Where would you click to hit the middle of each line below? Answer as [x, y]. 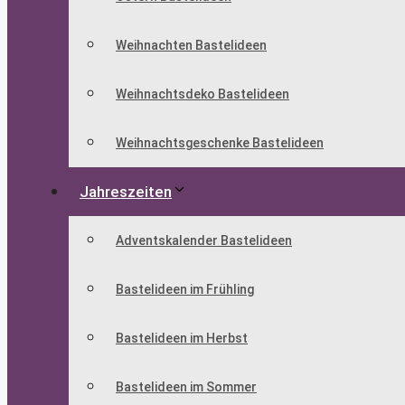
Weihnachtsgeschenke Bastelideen [220, 143]
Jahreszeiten [126, 192]
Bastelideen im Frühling [185, 290]
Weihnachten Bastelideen [191, 46]
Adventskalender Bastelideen [204, 241]
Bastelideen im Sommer [186, 387]
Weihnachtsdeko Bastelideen [202, 94]
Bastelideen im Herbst [182, 339]
